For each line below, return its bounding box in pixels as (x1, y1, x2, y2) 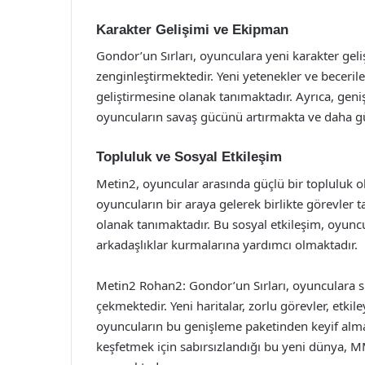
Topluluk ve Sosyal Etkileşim (96, 149, 282, 165)
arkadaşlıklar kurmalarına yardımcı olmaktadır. (96, 235, 358, 253)
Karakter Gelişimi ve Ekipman (96, 21, 288, 37)
